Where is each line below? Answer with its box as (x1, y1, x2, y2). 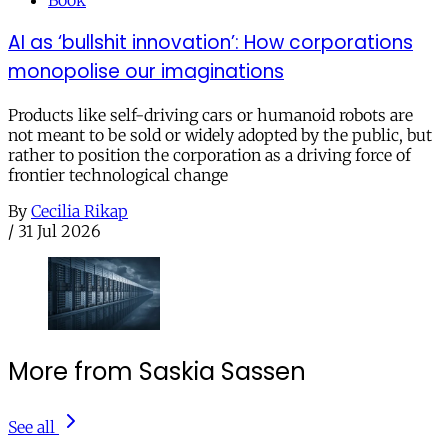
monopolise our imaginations (8, 58, 284, 86)
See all (8, 416, 55, 437)
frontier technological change (8, 165, 228, 186)
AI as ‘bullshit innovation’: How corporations (8, 29, 413, 57)
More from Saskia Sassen (8, 354, 306, 388)
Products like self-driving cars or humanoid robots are (8, 105, 413, 126)
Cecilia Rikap (31, 201, 128, 222)
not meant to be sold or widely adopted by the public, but (8, 125, 432, 146)
